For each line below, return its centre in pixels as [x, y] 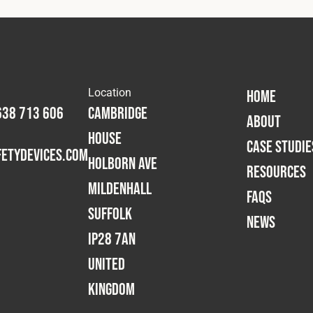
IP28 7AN [112, 239]
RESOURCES [277, 172]
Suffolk [110, 214]
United [107, 264]
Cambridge [118, 113]
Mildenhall [120, 189]
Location [110, 92]
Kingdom [111, 289]
